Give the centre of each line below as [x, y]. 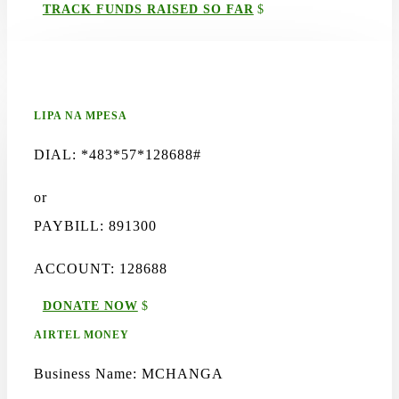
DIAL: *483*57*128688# [118, 155]
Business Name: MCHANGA [129, 374]
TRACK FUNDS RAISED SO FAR [148, 9]
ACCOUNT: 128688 [101, 269]
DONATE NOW [90, 306]
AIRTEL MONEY [81, 335]
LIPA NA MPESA [81, 116]
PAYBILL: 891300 [95, 226]
